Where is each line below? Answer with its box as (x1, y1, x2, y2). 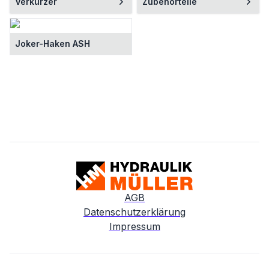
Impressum (109, 220, 160, 232)
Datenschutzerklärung (83, 206, 186, 218)
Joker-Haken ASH (15, 38, 90, 49)
